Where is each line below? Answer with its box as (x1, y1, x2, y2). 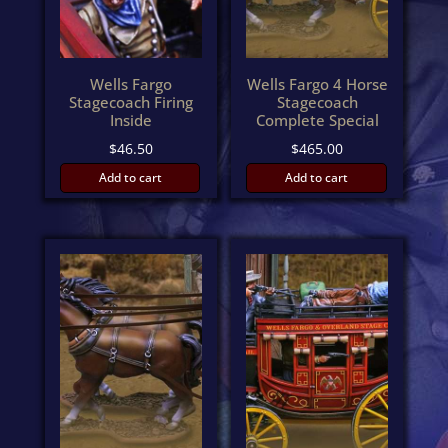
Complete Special (255, 109, 379, 130)
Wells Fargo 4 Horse (246, 73, 388, 94)
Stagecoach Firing (68, 91, 193, 112)
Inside (109, 109, 152, 130)
